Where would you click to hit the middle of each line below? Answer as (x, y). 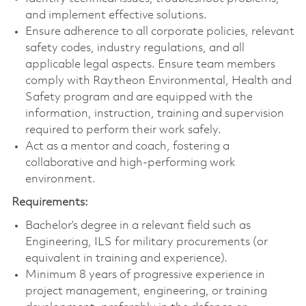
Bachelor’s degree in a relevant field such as (138, 225)
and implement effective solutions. (116, 15)
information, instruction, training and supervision (154, 113)
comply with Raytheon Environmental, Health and (158, 81)
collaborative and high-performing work (130, 163)
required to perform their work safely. (123, 130)
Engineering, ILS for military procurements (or (146, 242)
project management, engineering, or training (146, 291)
